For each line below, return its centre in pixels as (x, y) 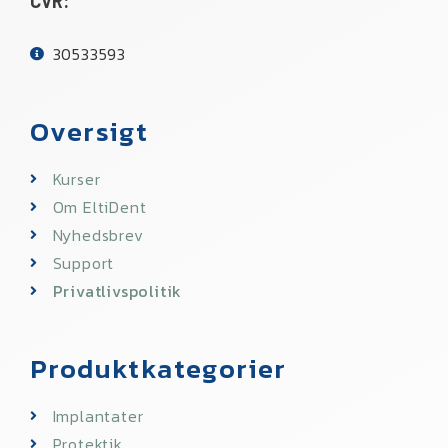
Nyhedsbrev (98, 234)
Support (83, 262)
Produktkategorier (158, 368)
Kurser (76, 178)
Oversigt (89, 131)
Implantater (98, 415)
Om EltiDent (99, 206)
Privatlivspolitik (117, 290)
